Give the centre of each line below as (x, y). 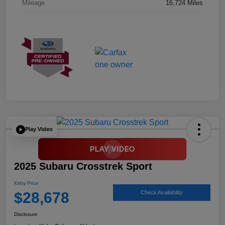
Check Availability (162, 193)
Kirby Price (26, 183)
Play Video (39, 129)
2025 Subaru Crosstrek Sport (83, 166)
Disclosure (26, 214)
